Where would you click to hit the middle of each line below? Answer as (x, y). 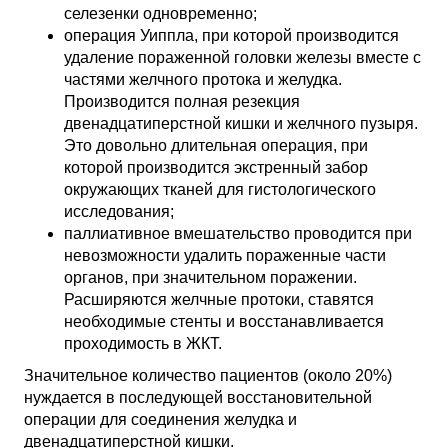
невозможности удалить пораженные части (225, 255)
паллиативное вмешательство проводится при (238, 233)
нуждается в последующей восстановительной (198, 397)
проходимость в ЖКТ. (143, 343)
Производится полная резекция (182, 101)
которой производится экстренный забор (216, 167)
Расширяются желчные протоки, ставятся (219, 299)
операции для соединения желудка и (160, 419)
